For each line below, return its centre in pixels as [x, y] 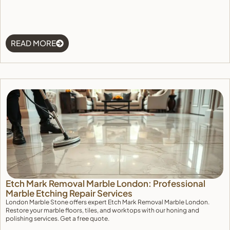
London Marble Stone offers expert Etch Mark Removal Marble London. [108, 202]
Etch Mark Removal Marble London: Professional [106, 183]
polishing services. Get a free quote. [57, 218]
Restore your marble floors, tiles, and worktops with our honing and [102, 210]
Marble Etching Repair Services [69, 193]
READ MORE [33, 43]
